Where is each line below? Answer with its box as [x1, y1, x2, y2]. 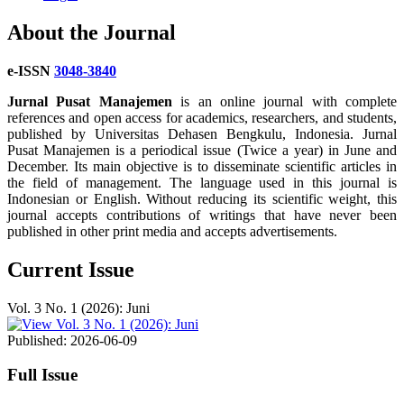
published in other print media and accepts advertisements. [7, 223, 341, 239]
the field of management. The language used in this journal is [7, 174, 397, 190]
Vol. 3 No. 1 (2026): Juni [7, 299, 150, 316]
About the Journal [7, 20, 176, 44]
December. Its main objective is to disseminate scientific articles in [7, 158, 397, 174]
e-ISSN [7, 62, 54, 78]
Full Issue [7, 365, 78, 385]
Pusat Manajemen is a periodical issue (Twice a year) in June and [7, 142, 397, 158]
